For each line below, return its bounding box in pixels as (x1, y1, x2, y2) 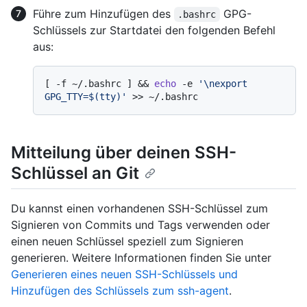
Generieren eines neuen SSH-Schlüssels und (11, 267, 238, 282)
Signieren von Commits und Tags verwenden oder (11, 218, 270, 232)
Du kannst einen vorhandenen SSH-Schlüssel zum (11, 201, 268, 216)
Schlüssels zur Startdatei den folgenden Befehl (33, 23, 275, 38)
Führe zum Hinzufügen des (33, 7, 174, 21)
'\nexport (198, 78, 247, 90)
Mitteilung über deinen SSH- (11, 143, 236, 163)
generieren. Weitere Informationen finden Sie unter (11, 251, 271, 265)
